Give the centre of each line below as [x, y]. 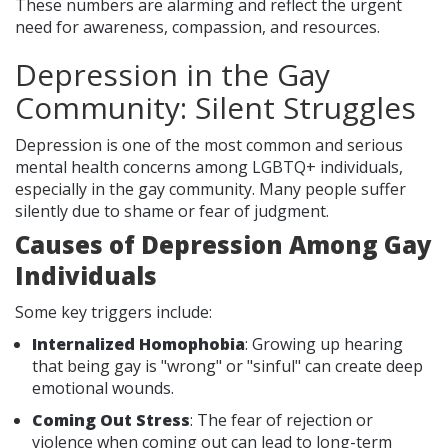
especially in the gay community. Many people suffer [210, 189]
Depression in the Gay [172, 75]
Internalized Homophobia [138, 344]
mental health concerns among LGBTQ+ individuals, [209, 167]
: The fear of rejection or [281, 420]
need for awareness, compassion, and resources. [197, 27]
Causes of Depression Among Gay [223, 245]
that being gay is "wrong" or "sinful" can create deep [227, 366]
